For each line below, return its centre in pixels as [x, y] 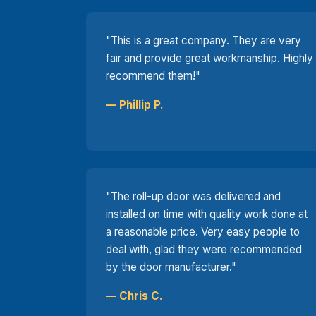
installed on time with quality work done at [207, 214]
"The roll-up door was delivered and [193, 196]
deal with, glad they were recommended [204, 249]
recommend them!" [153, 75]
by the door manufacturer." [171, 267]
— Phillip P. [135, 104]
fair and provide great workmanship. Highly [209, 58]
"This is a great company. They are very [203, 40]
